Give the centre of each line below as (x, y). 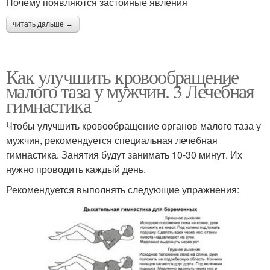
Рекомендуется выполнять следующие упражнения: (123, 189)
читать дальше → (43, 24)
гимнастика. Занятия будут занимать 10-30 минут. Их (124, 154)
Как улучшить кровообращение (122, 76)
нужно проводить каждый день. (76, 169)
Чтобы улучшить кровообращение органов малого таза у (133, 125)
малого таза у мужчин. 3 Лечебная (130, 90)
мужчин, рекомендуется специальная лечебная (112, 140)
